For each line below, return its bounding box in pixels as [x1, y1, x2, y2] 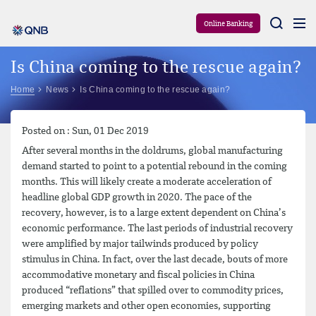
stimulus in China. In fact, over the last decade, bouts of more [22, 255, 288, 265]
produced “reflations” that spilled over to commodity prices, [22, 286, 284, 296]
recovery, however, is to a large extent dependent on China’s [22, 208, 286, 218]
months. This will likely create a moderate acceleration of [22, 177, 272, 187]
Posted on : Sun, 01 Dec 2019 [22, 126, 149, 136]
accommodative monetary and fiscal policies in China [22, 270, 255, 280]
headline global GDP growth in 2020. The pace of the [22, 193, 252, 202]
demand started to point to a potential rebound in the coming [22, 162, 287, 171]
